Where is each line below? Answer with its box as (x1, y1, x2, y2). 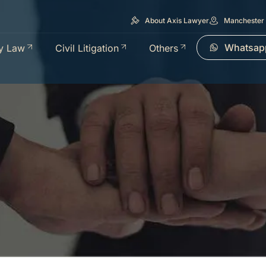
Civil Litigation (55, 42, 119, 54)
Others (149, 42, 178, 54)
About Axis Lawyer (145, 16, 209, 25)
